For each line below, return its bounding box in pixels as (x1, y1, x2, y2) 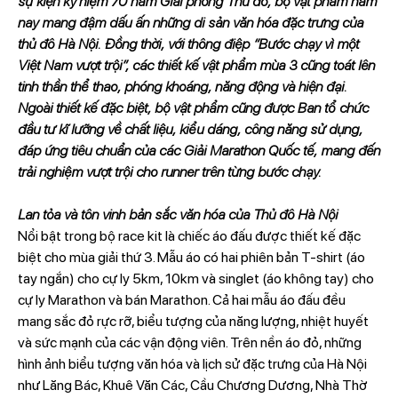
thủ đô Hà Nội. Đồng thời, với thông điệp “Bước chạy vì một (17, 36, 359, 52)
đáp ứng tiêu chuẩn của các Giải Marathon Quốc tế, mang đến (17, 142, 380, 159)
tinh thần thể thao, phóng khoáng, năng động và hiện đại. (17, 78, 347, 95)
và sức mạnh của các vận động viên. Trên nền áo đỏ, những (17, 334, 362, 351)
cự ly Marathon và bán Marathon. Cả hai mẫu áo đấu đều (17, 291, 346, 308)
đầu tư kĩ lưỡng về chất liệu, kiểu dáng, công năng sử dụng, (17, 121, 362, 138)
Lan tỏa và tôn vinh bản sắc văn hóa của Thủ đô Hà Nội (17, 206, 338, 223)
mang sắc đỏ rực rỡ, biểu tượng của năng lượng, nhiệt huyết (17, 313, 369, 330)
